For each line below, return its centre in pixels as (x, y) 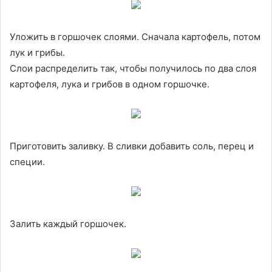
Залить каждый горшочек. (68, 223)
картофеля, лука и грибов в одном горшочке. (110, 84)
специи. (27, 161)
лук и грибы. (37, 52)
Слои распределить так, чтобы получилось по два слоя (133, 68)
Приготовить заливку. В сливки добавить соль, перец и (132, 146)
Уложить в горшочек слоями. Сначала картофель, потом (135, 36)
